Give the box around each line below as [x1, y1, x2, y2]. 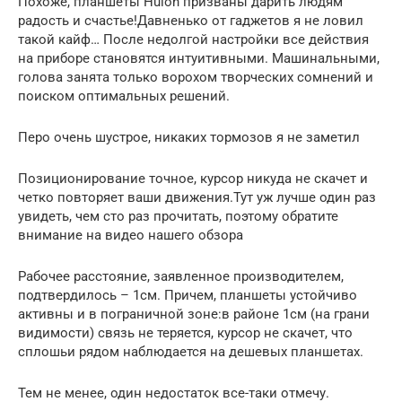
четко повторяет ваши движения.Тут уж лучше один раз [18, 188, 376, 205]
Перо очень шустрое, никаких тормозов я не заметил [18, 128, 360, 145]
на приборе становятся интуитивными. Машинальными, [18, 49, 380, 66]
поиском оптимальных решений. [18, 87, 230, 104]
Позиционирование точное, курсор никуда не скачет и [18, 170, 368, 187]
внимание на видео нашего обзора [18, 226, 243, 243]
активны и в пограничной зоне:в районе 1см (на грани [18, 305, 370, 322]
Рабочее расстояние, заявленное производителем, [18, 267, 344, 284]
